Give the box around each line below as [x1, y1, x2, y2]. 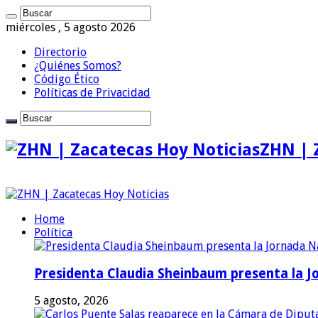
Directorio [34, 45, 87, 59]
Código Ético [34, 72, 99, 86]
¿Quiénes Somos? [34, 59, 121, 72]
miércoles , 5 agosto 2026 [6, 21, 136, 34]
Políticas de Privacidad [34, 86, 150, 99]
